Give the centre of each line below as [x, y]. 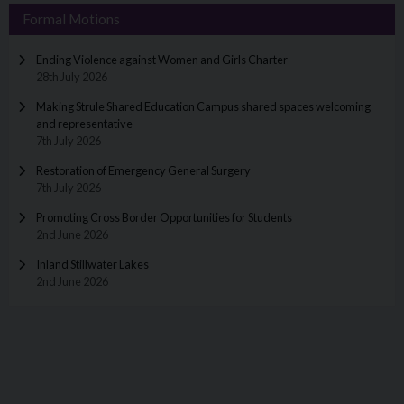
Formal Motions [71, 19]
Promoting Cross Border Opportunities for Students [164, 218]
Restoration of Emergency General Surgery [143, 171]
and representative [84, 124]
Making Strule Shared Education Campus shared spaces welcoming [203, 107]
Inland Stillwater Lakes [92, 265]
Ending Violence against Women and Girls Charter [162, 60]
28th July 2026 [72, 77]
